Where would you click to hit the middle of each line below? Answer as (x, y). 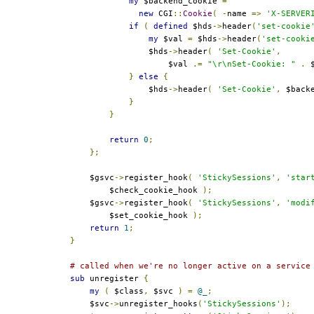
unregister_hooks (158, 303)
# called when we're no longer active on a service (190, 266)
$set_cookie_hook (131, 215)
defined (171, 26)
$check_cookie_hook (136, 190)
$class (127, 291)
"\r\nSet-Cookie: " (252, 64)
